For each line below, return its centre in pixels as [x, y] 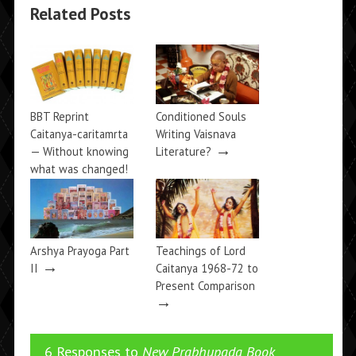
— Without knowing [79, 151]
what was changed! [79, 168]
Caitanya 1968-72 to [207, 268]
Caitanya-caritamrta [79, 133]
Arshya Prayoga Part [79, 250]
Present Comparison [205, 285]
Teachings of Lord [200, 250]
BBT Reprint [59, 116]
